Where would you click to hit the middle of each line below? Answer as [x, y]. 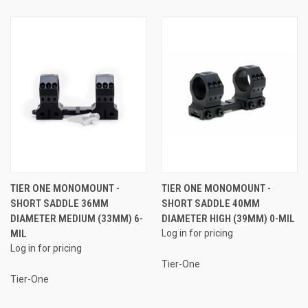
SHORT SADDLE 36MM [59, 203]
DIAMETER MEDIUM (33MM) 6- [77, 218]
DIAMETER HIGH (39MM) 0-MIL [228, 218]
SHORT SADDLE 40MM [210, 203]
